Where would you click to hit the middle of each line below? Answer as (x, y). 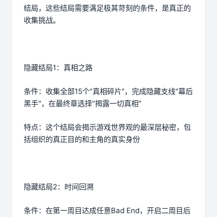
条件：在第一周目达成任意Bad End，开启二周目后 (107, 211)
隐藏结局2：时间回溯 (59, 187)
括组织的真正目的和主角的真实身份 (82, 139)
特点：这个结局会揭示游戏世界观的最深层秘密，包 (107, 127)
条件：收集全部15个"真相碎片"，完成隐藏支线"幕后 (108, 92)
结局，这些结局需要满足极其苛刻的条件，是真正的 (107, 8)
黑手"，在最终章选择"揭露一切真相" (83, 104)
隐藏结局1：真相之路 (58, 68)
